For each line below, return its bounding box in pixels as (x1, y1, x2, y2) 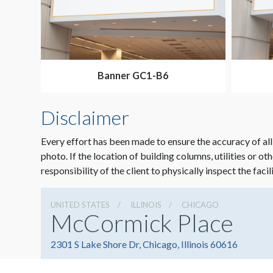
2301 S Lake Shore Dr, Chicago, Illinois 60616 (51, 238, 238, 250)
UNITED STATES (51, 200, 110, 210)
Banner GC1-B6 (97, 69, 169, 82)
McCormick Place (51, 208, 233, 238)
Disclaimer (41, 105, 129, 130)
